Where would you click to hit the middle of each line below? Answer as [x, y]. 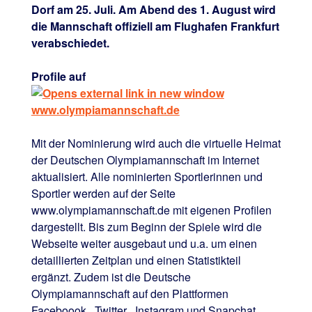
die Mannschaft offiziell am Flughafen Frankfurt [155, 26]
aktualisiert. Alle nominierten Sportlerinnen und [147, 176]
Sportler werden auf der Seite [103, 193]
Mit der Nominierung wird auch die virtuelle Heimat [156, 143]
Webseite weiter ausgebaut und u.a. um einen [144, 243]
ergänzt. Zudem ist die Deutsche [111, 276]
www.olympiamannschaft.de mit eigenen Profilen [151, 210]
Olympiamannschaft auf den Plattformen [130, 293]
